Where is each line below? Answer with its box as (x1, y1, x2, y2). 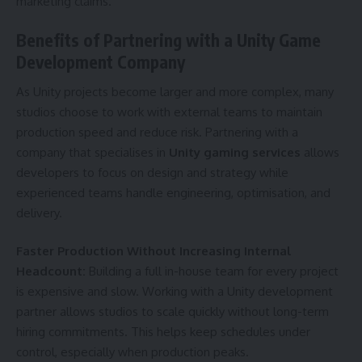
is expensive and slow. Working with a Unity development (16, 284, 333, 300)
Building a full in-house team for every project (89, 263, 339, 280)
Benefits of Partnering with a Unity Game (16, 29, 321, 52)
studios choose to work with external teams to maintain (16, 103, 322, 120)
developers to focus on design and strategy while (16, 164, 288, 180)
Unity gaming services (169, 144, 301, 160)
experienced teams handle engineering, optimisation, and (16, 184, 330, 200)
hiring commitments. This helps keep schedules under (16, 324, 310, 340)
